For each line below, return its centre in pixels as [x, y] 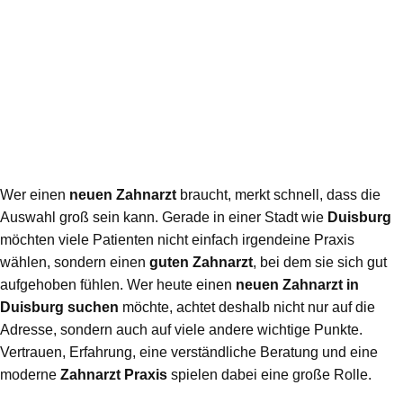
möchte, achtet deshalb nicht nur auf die [247, 308]
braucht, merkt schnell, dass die [278, 195]
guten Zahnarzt [201, 263]
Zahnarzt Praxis [114, 375]
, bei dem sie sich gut [320, 263]
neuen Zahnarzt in [297, 285]
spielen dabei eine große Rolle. [269, 375]
